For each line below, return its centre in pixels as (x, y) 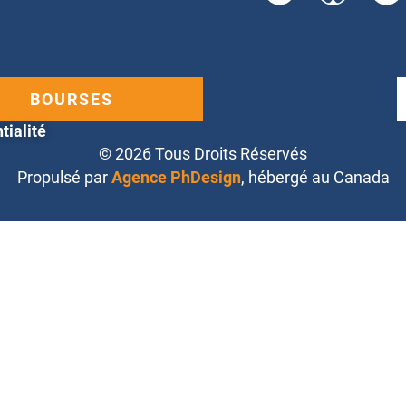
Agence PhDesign (176, 178)
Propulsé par (64, 178)
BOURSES (72, 100)
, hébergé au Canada (315, 178)
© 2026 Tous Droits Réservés (203, 154)
